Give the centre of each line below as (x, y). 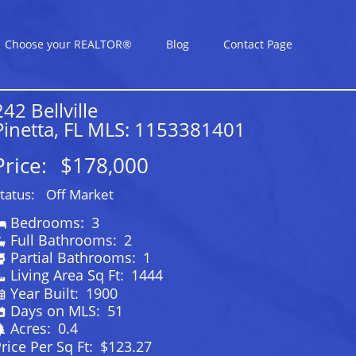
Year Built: (46, 293)
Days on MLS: (57, 310)
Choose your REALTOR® (68, 44)
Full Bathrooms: (65, 240)
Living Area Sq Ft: (69, 275)
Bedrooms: (49, 222)
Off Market (80, 195)
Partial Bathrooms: (75, 258)
